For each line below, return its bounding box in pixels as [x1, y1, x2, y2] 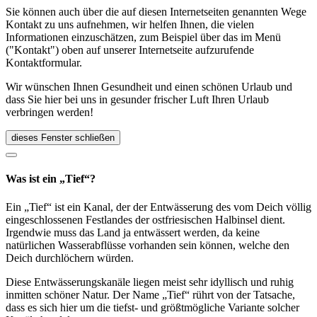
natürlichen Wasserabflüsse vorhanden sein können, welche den [6, 238, 289, 251]
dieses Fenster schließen [11, 132, 115, 143]
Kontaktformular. [6, 57, 82, 69]
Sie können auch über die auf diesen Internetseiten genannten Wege [6, 6, 306, 18]
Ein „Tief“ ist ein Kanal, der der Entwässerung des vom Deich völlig [6, 200, 311, 213]
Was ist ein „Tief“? [6, 173, 96, 185]
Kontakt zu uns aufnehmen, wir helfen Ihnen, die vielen [6, 18, 254, 30]
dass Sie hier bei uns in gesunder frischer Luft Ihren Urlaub [6, 93, 269, 105]
